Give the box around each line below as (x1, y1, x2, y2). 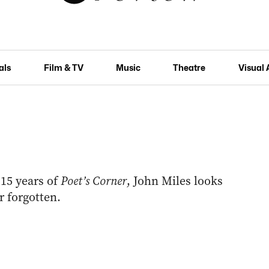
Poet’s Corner (60, 173, 127, 189)
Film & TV (43, 62, 83, 73)
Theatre (173, 62, 206, 73)
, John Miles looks (126, 173, 223, 189)
